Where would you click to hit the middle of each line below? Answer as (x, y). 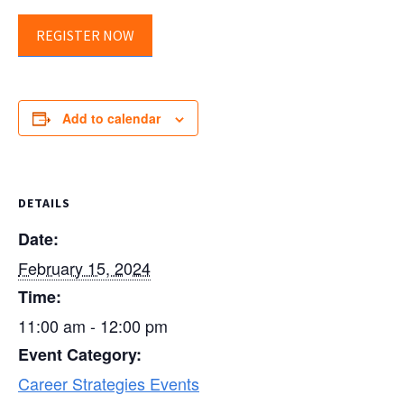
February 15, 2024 (84, 268)
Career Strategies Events (109, 384)
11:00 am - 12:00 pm (93, 326)
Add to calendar (111, 119)
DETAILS (44, 203)
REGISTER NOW (85, 36)
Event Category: (80, 355)
